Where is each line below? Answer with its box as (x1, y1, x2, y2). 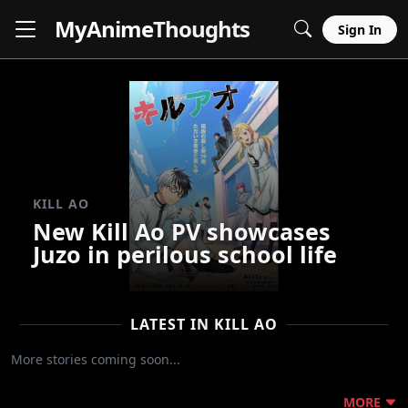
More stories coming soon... (11, 351, 180, 369)
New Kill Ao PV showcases (33, 216, 331, 248)
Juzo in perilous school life (33, 239, 337, 270)
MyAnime (55, 14, 153, 44)
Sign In (338, 20, 382, 38)
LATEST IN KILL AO (130, 314, 278, 335)
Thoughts (153, 14, 250, 44)
